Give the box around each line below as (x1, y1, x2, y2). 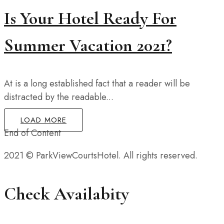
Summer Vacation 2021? (4, 34, 172, 56)
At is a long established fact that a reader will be (4, 77, 190, 90)
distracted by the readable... (4, 90, 113, 104)
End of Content (4, 126, 61, 140)
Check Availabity (4, 183, 129, 205)
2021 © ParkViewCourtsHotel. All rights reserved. (4, 149, 197, 162)
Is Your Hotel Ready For (4, 7, 176, 29)
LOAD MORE (20, 114, 66, 126)
